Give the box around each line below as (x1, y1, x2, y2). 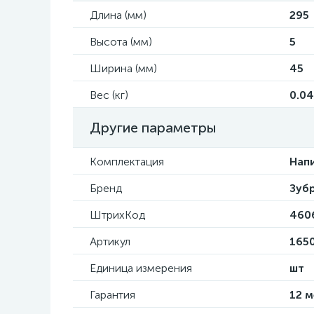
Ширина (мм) (90, 62, 157, 75)
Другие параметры (90, 119, 217, 136)
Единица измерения (90, 261, 192, 275)
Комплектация (90, 155, 164, 168)
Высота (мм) (90, 35, 152, 48)
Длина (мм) (90, 8, 146, 22)
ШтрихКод (90, 208, 145, 221)
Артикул (90, 235, 130, 248)
